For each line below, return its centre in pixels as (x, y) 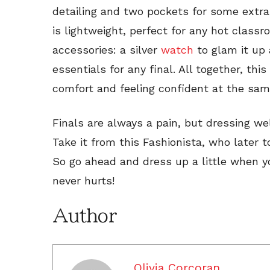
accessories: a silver (107, 49)
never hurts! (83, 180)
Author (84, 215)
